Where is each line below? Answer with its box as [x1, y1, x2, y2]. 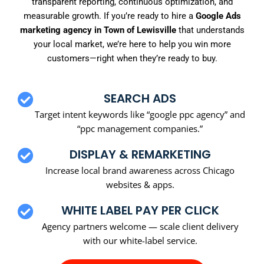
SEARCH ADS [104, 90, 176, 107]
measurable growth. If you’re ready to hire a [23, 11, 196, 22]
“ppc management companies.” [77, 122, 203, 134]
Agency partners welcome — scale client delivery [41, 220, 239, 232]
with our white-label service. [82, 234, 197, 246]
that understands [176, 25, 245, 36]
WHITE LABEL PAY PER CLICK [61, 202, 219, 219]
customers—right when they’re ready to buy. [47, 53, 217, 64]
